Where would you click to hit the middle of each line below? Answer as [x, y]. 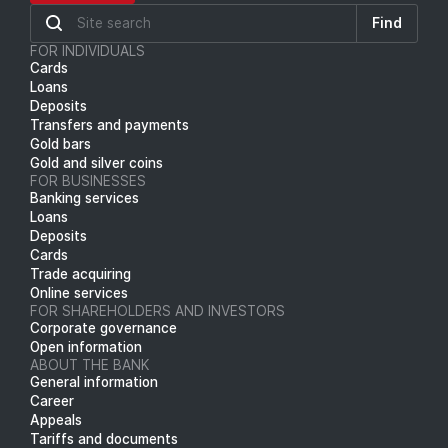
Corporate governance [103, 327]
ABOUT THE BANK [89, 364]
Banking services [84, 197]
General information [94, 381]
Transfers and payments [109, 124]
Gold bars [60, 143]
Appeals [56, 419]
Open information [86, 346]
